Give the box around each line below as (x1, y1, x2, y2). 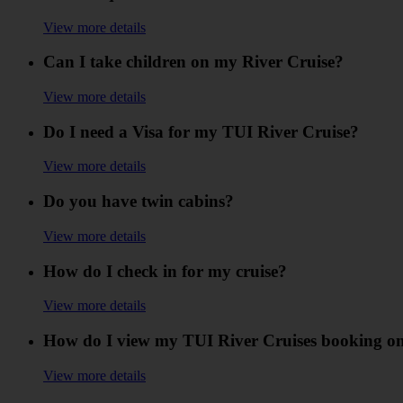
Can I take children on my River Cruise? (43, 52, 344, 72)
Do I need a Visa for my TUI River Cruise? (43, 121, 359, 141)
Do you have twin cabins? (43, 192, 234, 211)
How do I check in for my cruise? (43, 261, 287, 281)
